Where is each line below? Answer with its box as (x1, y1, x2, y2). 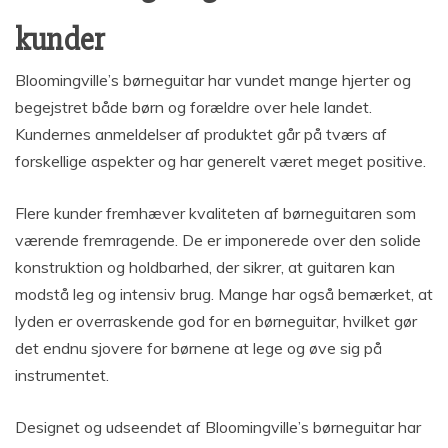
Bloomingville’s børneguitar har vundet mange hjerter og (15, 69, 411, 90)
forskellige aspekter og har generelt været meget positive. (15, 150, 426, 171)
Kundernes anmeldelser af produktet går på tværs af (15, 123, 387, 144)
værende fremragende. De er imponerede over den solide (15, 229, 421, 250)
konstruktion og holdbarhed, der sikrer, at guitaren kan (15, 256, 395, 277)
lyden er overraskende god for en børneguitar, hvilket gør (15, 310, 417, 331)
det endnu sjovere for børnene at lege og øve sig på (15, 337, 382, 358)
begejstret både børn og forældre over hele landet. (15, 96, 372, 117)
